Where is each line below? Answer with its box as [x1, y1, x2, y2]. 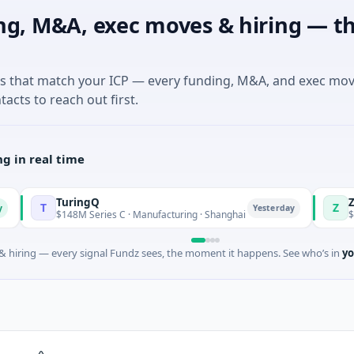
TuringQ [9, 194, 53, 209]
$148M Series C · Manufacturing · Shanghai [9, 207, 199, 221]
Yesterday [205, 201, 248, 213]
